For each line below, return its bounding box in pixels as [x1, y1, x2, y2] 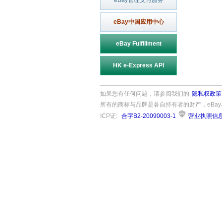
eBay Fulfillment [115, 40, 162, 47]
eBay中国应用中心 [113, 18, 164, 25]
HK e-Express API [113, 62, 164, 69]
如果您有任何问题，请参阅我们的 [100, 90, 189, 97]
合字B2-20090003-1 [121, 112, 176, 119]
